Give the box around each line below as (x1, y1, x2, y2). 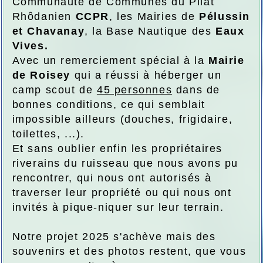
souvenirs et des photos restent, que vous (12, 245, 247, 258)
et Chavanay (12, 25, 85, 38)
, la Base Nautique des (85, 25, 215, 38)
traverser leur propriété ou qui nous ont (12, 187, 232, 199)
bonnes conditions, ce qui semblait (12, 99, 205, 111)
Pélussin (199, 11, 250, 23)
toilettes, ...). (12, 128, 85, 140)
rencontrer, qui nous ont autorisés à (12, 172, 212, 184)
